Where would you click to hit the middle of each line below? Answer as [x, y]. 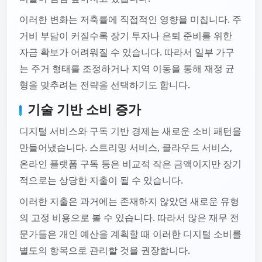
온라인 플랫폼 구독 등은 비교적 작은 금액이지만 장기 [130, 164]
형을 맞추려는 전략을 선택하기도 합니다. [105, 85]
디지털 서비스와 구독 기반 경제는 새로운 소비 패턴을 [130, 131]
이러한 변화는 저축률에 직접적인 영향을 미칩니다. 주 [130, 19]
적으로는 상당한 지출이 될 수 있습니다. [101, 180]
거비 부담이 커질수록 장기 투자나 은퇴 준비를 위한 [126, 36]
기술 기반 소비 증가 [84, 109]
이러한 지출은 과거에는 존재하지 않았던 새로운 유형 [129, 201]
